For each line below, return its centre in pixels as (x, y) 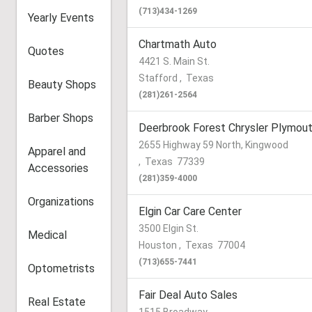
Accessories (58, 168)
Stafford (159, 78)
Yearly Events (61, 18)
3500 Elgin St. (169, 228)
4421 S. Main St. (174, 61)
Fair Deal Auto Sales (188, 295)
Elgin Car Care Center (190, 211)
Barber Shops (61, 118)
